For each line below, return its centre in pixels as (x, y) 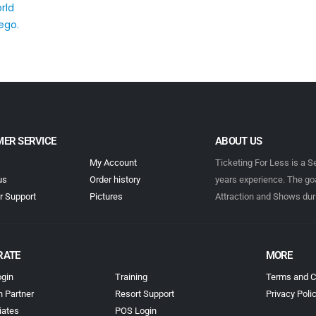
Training (131, 277)
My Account (114, 163)
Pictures (107, 197)
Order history (115, 180)
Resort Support (144, 294)
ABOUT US (239, 141)
